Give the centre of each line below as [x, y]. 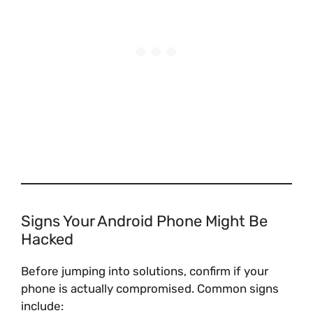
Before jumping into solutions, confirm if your [145, 271]
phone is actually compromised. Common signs [150, 288]
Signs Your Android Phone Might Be [144, 221]
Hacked [47, 239]
